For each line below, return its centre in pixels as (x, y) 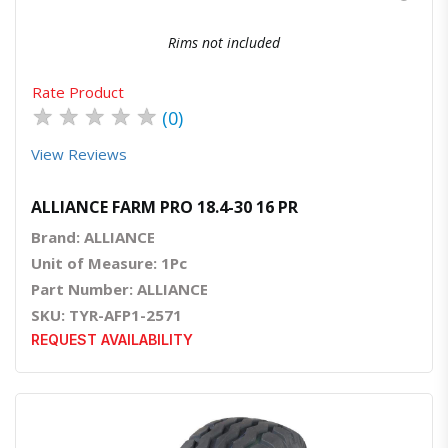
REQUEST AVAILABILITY (112, 339)
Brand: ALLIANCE (93, 236)
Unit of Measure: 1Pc (109, 262)
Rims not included (224, 42)
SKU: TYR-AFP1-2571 (106, 314)
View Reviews (79, 153)
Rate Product (78, 91)
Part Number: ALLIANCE (119, 288)
